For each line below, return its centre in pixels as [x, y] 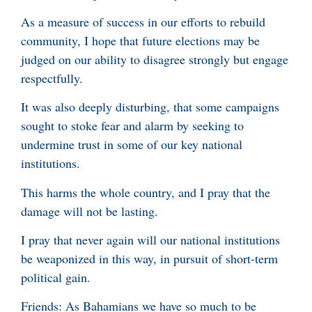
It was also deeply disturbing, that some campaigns [150, 107]
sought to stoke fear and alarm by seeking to [132, 126]
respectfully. [52, 78]
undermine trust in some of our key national [132, 145]
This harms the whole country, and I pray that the [146, 192]
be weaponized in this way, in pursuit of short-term [149, 259]
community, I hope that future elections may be [140, 40]
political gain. [56, 278]
